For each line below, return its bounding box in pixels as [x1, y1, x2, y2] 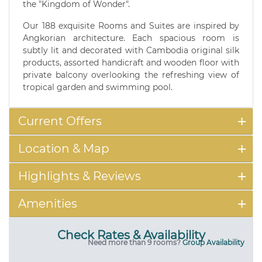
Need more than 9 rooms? [88, 237, 182, 247]
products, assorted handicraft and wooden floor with [23, 57, 239, 68]
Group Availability [182, 237, 244, 247]
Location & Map [18, 141, 109, 156]
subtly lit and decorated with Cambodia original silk [23, 44, 239, 56]
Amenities [18, 196, 77, 211]
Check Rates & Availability [57, 227, 205, 242]
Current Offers [18, 113, 102, 128]
